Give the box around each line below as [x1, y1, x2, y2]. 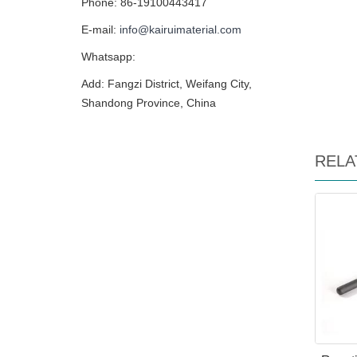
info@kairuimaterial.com [120, 23, 241, 36]
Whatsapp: [81, 50, 135, 63]
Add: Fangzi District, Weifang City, [81, 77, 252, 90]
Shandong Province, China [81, 96, 216, 109]
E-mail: [81, 23, 120, 36]
